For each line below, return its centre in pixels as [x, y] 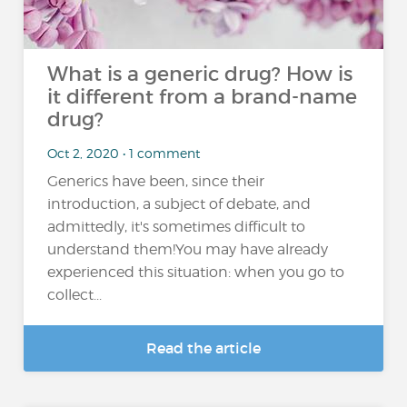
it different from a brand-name [203, 97]
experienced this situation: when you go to [196, 272]
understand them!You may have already [188, 249]
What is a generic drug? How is [200, 74]
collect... [75, 295]
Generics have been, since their [156, 181]
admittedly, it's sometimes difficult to [177, 227]
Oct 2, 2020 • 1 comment [124, 153]
